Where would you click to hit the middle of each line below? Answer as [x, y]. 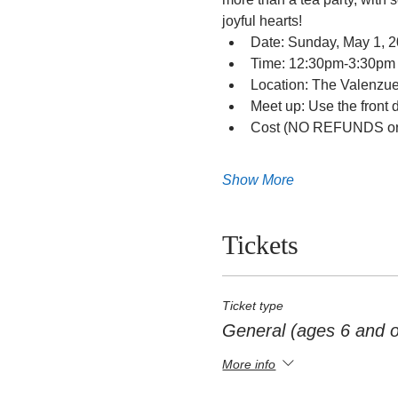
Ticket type [253, 306]
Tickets [261, 245]
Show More [259, 180]
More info [249, 364]
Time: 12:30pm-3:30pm [323, 64]
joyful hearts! [263, 21]
